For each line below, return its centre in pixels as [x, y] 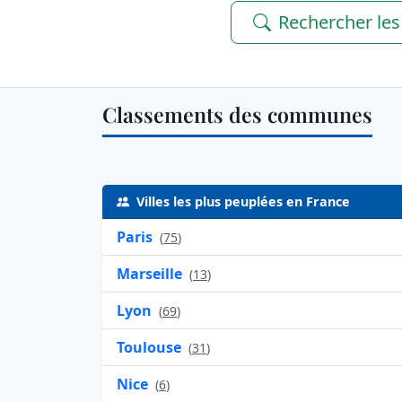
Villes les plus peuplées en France [243, 201]
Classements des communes [237, 115]
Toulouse [149, 347]
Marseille [149, 273]
